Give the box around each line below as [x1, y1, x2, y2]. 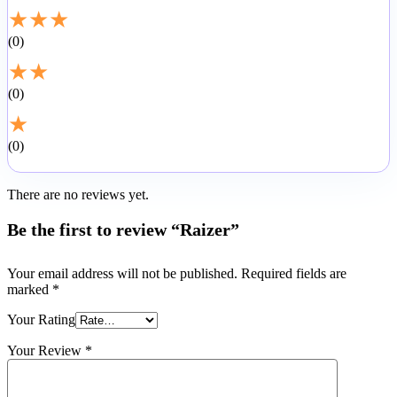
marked [7, 282, 52, 297]
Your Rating [7, 312, 75, 327]
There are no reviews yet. [7, 187, 149, 202]
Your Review [7, 343, 85, 358]
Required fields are [241, 266, 346, 281]
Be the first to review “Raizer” [7, 220, 239, 239]
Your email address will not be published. [7, 266, 237, 281]
